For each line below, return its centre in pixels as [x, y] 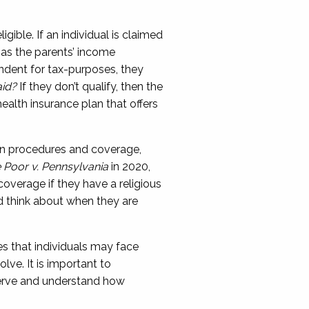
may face [114, 247]
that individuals [49, 247]
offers [143, 104]
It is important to [69, 264]
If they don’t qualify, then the [89, 87]
